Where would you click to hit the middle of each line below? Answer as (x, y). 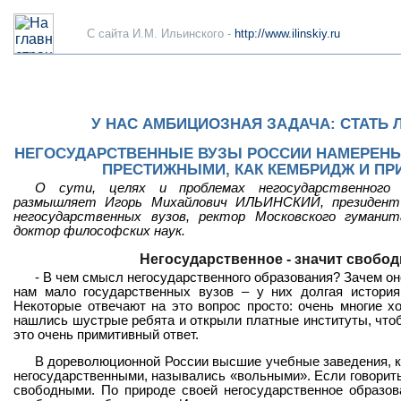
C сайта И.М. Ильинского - (161, 34)
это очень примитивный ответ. (106, 334)
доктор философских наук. (99, 230)
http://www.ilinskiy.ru (287, 34)
